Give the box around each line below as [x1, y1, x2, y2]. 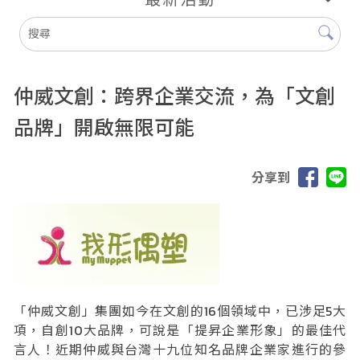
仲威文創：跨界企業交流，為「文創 [14, 80, 335, 112]
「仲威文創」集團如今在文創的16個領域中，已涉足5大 [14, 301, 346, 321]
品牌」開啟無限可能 [14, 112, 194, 143]
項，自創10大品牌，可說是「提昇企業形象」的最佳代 [14, 320, 346, 340]
